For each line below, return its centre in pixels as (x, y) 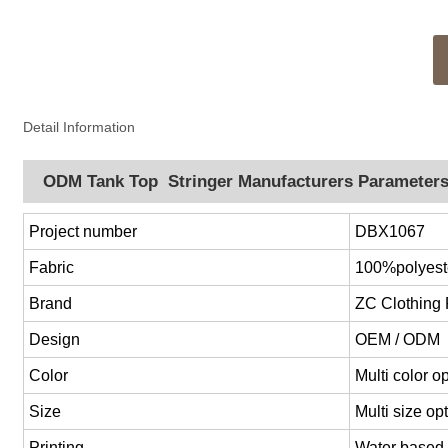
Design (55, 340)
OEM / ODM (398, 340)
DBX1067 (390, 232)
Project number (83, 232)
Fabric (52, 268)
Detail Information (79, 127)
